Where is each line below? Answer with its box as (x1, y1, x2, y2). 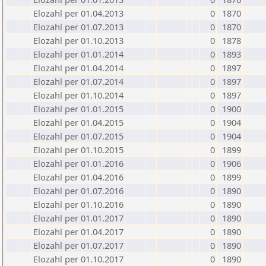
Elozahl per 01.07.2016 (33, 185, 123, 197)
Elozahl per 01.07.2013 (33, 21, 123, 33)
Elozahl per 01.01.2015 (33, 103, 123, 115)
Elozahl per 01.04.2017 (33, 226, 123, 237)
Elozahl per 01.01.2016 (33, 157, 123, 169)
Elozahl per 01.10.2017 (33, 253, 123, 265)
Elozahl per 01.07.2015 (33, 130, 123, 142)
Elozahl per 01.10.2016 (33, 198, 123, 210)
